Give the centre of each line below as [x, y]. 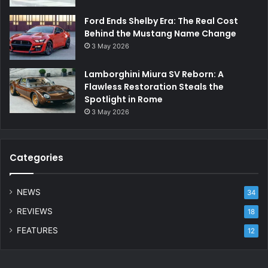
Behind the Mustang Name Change [160, 34]
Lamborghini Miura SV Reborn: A [154, 74]
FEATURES [37, 231]
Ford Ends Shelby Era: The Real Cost [161, 21]
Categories [36, 158]
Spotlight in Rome [124, 100]
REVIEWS [35, 211]
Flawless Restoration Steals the [154, 87]
